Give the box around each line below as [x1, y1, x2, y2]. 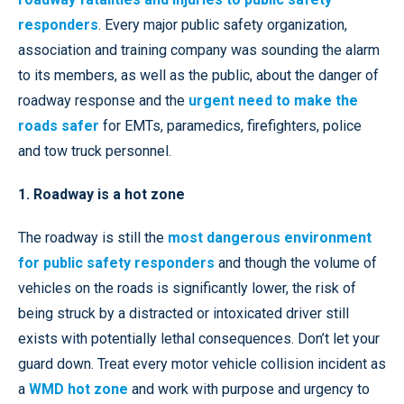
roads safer [18, 117, 99, 135]
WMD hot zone [29, 381, 128, 399]
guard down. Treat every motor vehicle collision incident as [18, 355, 386, 373]
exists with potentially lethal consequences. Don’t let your [18, 330, 380, 348]
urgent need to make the [188, 92, 358, 110]
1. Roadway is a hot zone [18, 186, 185, 204]
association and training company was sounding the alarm [18, 41, 380, 60]
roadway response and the [18, 92, 188, 110]
